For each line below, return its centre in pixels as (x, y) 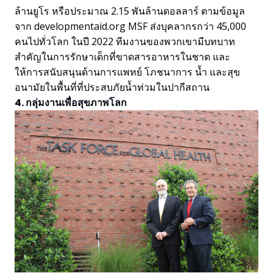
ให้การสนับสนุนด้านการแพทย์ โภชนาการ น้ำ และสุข (127, 72)
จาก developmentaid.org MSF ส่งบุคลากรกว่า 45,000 (130, 26)
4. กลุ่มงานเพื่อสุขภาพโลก (71, 102)
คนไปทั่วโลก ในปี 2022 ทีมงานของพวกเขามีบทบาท (125, 41)
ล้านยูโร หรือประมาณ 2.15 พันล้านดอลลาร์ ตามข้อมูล (130, 11)
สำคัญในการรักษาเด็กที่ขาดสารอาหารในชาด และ (122, 56)
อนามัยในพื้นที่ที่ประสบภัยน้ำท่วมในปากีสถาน (112, 87)
